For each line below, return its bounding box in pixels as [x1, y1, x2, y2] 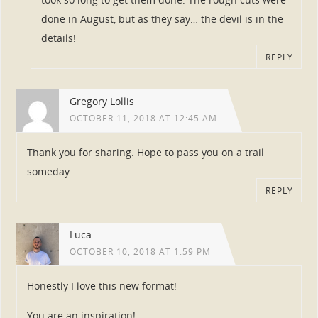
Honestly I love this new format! [26, 279, 177, 293]
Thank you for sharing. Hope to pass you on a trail [26, 146, 264, 160]
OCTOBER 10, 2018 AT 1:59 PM [69, 245, 211, 258]
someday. [26, 165, 72, 179]
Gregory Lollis [69, 94, 134, 108]
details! [40, 31, 76, 45]
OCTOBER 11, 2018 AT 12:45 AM [69, 111, 217, 124]
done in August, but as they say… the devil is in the [40, 12, 283, 26]
